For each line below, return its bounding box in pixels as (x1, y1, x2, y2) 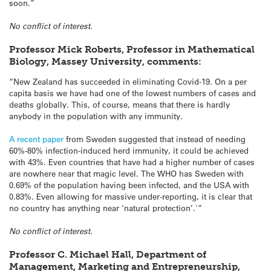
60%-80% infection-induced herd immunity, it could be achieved (9, 145, 249, 155)
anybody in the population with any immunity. (9, 110, 183, 121)
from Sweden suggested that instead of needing (64, 133, 246, 144)
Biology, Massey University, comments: (9, 55, 201, 67)
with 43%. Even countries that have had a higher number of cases (9, 156, 255, 167)
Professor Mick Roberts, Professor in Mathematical (9, 43, 255, 55)
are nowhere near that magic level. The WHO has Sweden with (9, 168, 244, 178)
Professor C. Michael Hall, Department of (9, 249, 206, 261)
